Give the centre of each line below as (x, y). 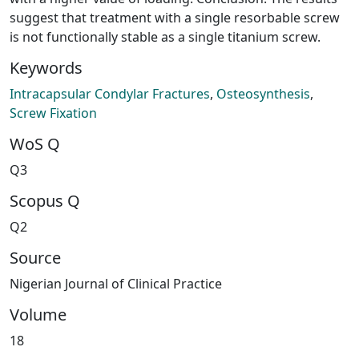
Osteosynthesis (263, 93)
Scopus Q (45, 200)
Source (35, 257)
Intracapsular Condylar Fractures (110, 93)
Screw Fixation (53, 113)
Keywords (46, 67)
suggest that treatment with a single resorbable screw (175, 17)
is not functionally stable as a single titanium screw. (165, 36)
